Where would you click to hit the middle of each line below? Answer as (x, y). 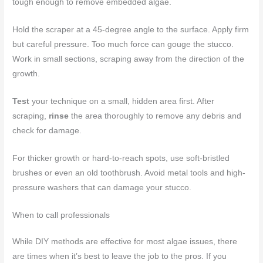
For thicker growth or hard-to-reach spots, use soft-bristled (121, 159)
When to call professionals (61, 215)
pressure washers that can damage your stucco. (102, 188)
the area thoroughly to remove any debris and (155, 116)
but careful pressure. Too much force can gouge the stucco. (123, 45)
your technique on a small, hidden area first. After (122, 102)
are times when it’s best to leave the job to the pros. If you (120, 256)
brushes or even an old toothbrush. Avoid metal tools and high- (129, 173)
